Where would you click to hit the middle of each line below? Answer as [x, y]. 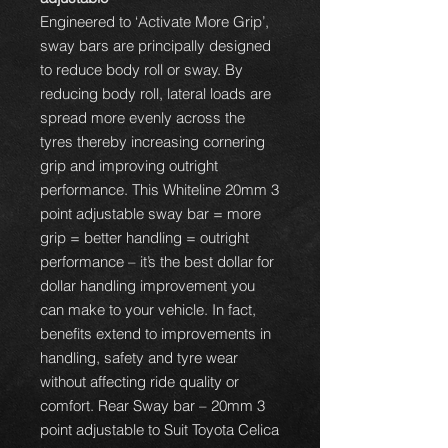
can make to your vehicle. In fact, [148, 309]
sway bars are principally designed [155, 45]
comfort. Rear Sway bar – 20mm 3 [152, 405]
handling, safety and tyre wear [139, 357]
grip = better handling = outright [144, 237]
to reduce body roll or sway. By [141, 69]
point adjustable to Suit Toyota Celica [159, 429]
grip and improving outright [129, 165]
